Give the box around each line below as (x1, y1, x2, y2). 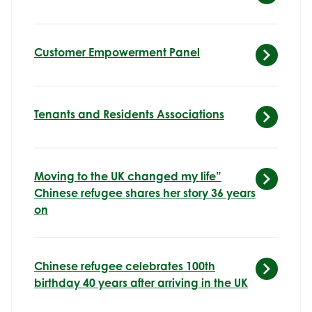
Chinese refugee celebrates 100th (34, 258, 215, 273)
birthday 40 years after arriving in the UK (34, 275, 248, 290)
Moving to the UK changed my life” (34, 169, 221, 183)
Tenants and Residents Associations (34, 107, 224, 121)
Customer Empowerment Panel (34, 45, 200, 59)
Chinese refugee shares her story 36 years (34, 185, 256, 200)
